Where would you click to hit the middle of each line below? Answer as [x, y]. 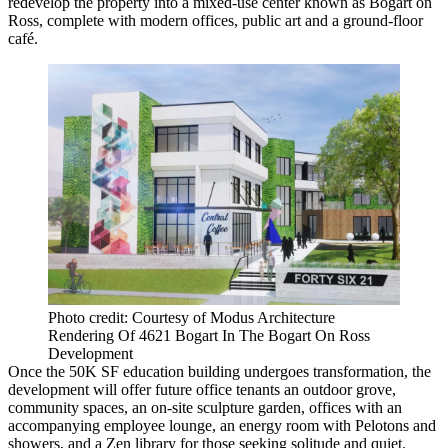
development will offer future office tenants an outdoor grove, [202, 389]
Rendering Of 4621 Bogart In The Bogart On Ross [209, 335]
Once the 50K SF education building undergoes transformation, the [219, 371]
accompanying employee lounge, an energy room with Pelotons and [222, 425]
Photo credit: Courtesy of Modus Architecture [191, 317]
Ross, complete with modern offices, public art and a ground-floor [215, 20]
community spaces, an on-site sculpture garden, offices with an [205, 407]
